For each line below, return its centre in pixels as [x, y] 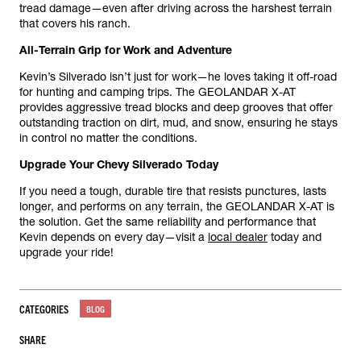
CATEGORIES [44, 309]
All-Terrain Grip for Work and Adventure [126, 50]
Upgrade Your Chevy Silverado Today [119, 165]
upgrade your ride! [68, 253]
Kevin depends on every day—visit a [114, 237]
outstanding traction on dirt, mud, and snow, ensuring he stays [178, 123]
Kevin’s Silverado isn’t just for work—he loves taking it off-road [178, 77]
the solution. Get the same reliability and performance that [168, 222]
